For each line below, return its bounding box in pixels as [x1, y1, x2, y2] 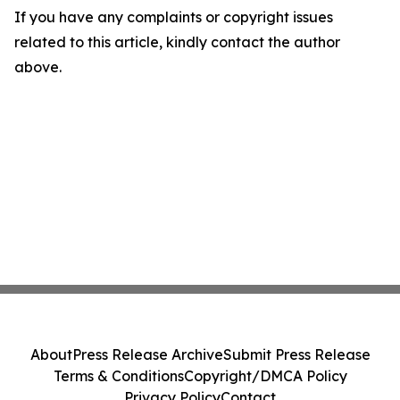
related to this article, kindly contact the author [14, 33, 340, 52]
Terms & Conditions [53, 367, 184, 385]
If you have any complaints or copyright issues [14, 8, 333, 27]
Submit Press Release [222, 346, 371, 363]
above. [14, 58, 62, 77]
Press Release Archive [71, 346, 223, 363]
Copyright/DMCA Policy [183, 367, 347, 385]
